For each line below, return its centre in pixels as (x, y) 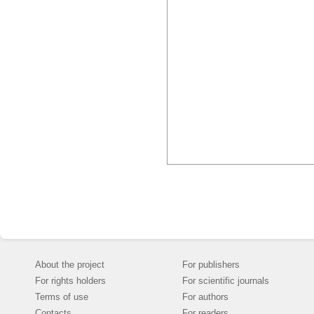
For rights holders (70, 281)
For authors (205, 297)
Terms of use (62, 297)
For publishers (211, 265)
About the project (70, 265)
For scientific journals (226, 281)
